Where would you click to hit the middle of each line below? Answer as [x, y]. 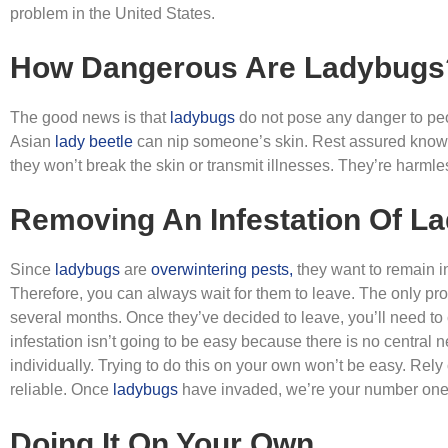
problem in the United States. [112, 13]
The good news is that [90, 117]
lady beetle [94, 141]
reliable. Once [61, 389]
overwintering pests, [222, 269]
